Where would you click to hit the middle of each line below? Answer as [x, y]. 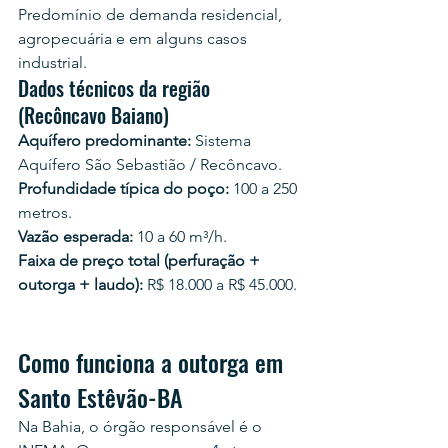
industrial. [52, 62]
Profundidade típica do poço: [123, 188]
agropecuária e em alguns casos [134, 38]
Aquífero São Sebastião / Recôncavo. [150, 164]
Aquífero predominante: [104, 140]
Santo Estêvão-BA [100, 397]
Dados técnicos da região [116, 88]
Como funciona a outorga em [153, 362]
